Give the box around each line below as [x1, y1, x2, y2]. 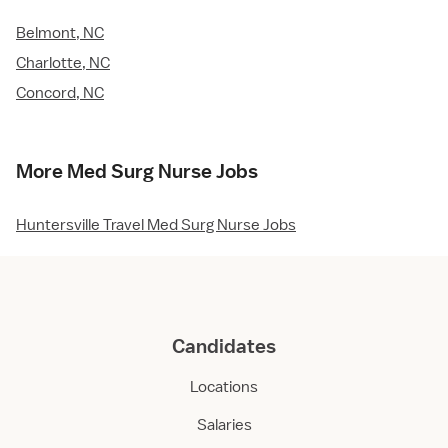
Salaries [196, 415, 252, 436]
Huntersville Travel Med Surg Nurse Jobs [16, 215, 296, 236]
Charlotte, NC [16, 53, 110, 74]
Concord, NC [16, 83, 104, 104]
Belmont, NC [16, 23, 104, 44]
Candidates [172, 334, 276, 359]
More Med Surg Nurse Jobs [16, 159, 258, 184]
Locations [190, 377, 258, 398]
